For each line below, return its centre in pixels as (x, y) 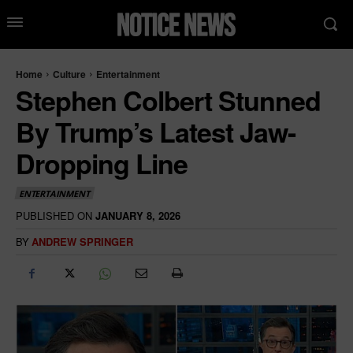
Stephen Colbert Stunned (168, 100)
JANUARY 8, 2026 (138, 216)
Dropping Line (102, 163)
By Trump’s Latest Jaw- (156, 131)
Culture (69, 74)
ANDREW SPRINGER (82, 242)
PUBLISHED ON (54, 216)
